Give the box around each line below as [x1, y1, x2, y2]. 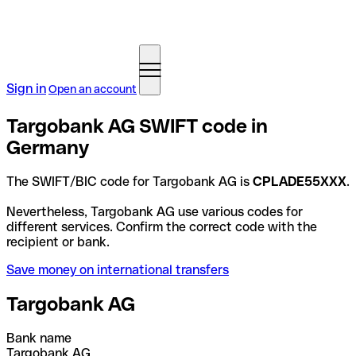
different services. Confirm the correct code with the [6, 219, 317, 234]
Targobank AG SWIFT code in [6, 114, 268, 137]
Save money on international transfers [6, 261, 229, 277]
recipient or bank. [6, 234, 110, 250]
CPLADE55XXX [253, 173, 346, 189]
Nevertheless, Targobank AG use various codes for [6, 203, 303, 219]
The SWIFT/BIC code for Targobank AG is [6, 173, 253, 189]
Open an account [48, 83, 137, 95]
